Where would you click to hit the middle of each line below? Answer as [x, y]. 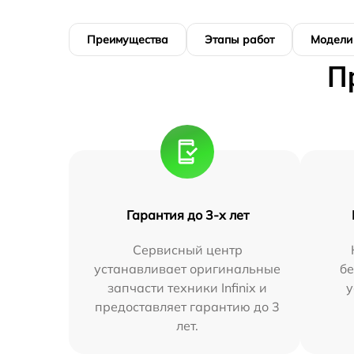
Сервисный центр [187, 250]
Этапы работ [239, 40]
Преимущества [128, 40]
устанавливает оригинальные [188, 269]
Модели [331, 40]
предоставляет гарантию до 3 [188, 307]
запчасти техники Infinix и [188, 288]
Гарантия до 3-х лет [187, 215]
